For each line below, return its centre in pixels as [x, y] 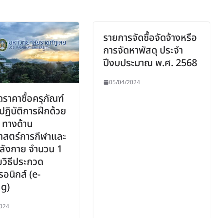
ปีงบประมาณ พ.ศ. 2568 [150, 63]
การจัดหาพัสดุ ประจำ [143, 50]
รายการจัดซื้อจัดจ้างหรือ [150, 38]
